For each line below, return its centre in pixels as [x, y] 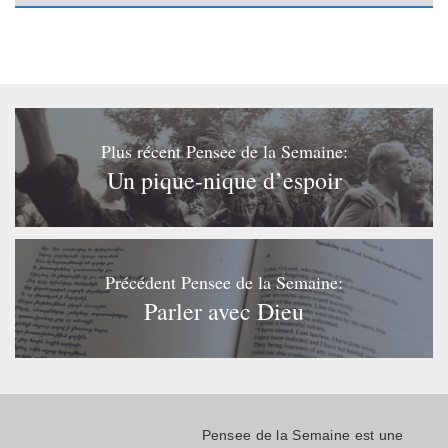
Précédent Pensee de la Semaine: [224, 281]
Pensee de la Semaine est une [302, 434]
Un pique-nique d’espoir [224, 179]
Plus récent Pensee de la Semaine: [224, 150]
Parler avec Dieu [224, 310]
